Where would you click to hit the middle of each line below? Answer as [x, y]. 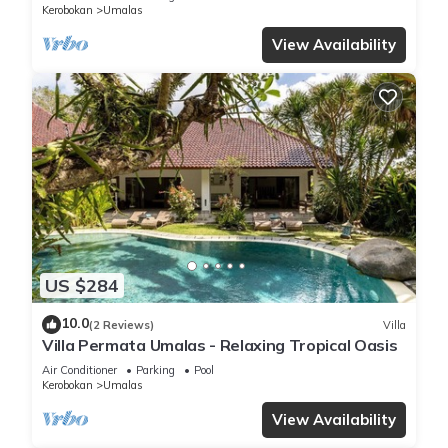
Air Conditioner [79, 370]
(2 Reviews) [121, 324]
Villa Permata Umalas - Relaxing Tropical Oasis [220, 345]
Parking [155, 370]
